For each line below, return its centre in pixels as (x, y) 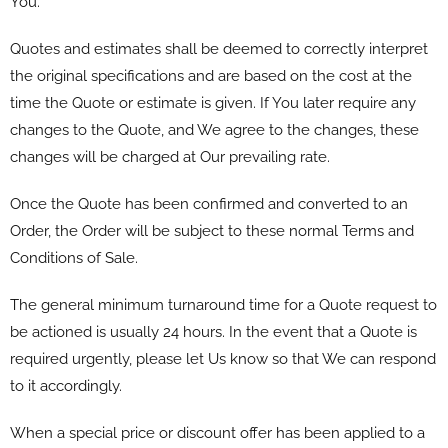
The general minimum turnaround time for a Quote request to (223, 304)
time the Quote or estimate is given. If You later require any (213, 102)
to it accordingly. (66, 385)
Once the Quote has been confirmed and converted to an (209, 203)
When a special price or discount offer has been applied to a (217, 432)
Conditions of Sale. (74, 257)
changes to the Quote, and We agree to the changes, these (214, 129)
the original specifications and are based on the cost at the (211, 75)
